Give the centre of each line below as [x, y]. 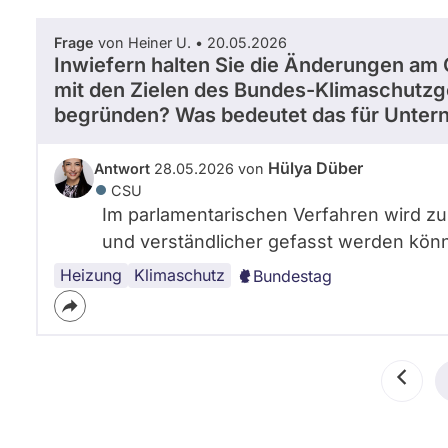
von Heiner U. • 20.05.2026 [190, 42]
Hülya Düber [315, 167]
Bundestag [292, 275]
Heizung [91, 274]
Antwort [122, 168]
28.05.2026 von [209, 168]
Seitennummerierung [137, 371]
